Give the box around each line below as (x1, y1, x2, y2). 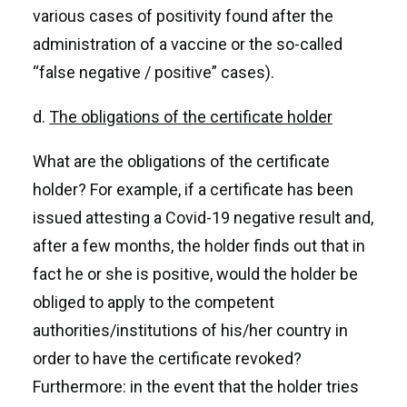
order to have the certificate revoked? (33, 349, 302, 368)
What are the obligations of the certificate (33, 152, 330, 171)
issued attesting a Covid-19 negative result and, (33, 208, 373, 227)
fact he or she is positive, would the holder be (33, 264, 358, 283)
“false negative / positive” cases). (33, 63, 274, 82)
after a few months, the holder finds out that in (33, 236, 365, 255)
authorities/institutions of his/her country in (33, 321, 348, 340)
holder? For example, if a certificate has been (33, 180, 353, 199)
